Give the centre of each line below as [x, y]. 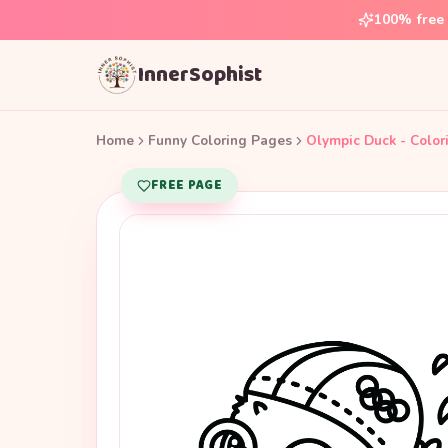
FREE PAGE [186, 185]
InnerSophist [200, 74]
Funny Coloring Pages [220, 140]
